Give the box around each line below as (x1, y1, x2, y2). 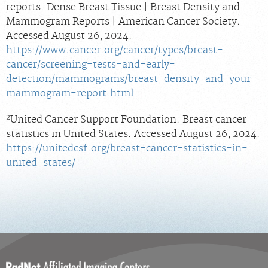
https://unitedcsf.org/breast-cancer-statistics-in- (6, 142, 248, 155)
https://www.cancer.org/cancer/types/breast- (6, 44, 223, 57)
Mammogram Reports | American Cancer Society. (6, 16, 240, 28)
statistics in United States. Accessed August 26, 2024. (6, 128, 260, 141)
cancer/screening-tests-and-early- (6, 59, 175, 71)
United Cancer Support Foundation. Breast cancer (10, 114, 246, 126)
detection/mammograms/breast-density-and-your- (6, 73, 257, 86)
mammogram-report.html (6, 87, 133, 100)
